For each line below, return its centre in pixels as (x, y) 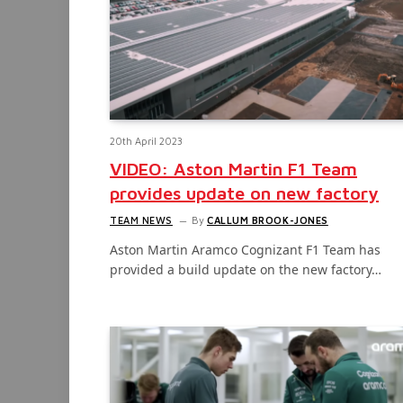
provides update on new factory (244, 193)
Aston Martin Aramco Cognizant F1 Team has (245, 249)
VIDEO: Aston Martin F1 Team (233, 168)
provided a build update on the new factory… (246, 269)
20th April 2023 (146, 140)
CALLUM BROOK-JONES (267, 219)
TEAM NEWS (141, 219)
